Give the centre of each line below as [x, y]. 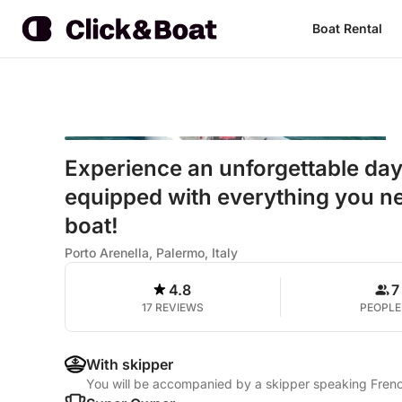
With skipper [130, 364]
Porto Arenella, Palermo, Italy [151, 253]
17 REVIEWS [172, 307]
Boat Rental [347, 28]
